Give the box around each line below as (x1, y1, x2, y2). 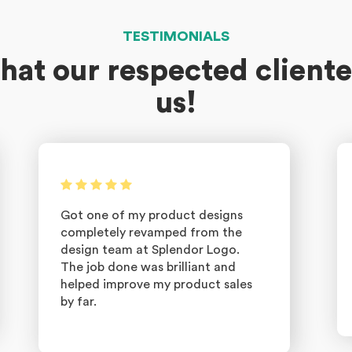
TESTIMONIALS (123, 29, 229, 43)
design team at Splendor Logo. (60, 244, 240, 256)
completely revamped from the (60, 226, 242, 239)
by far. (60, 295, 97, 308)
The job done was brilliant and (60, 261, 236, 273)
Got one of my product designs (60, 209, 243, 222)
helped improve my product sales (60, 278, 252, 291)
